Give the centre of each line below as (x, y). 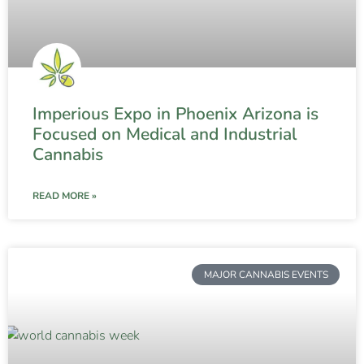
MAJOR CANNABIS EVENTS (266, 274)
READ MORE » (65, 195)
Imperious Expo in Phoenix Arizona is (175, 113)
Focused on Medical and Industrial (165, 134)
